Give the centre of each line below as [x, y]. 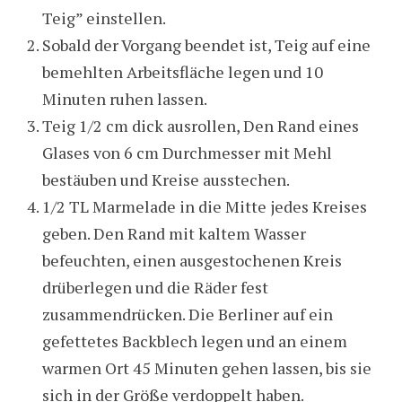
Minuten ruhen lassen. [124, 99]
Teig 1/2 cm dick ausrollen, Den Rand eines [200, 126]
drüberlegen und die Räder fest [155, 288]
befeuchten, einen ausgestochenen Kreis [192, 261]
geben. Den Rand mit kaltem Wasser [174, 234]
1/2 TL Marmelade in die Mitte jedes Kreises [204, 207]
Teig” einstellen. [104, 18]
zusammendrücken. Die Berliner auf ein [187, 315]
